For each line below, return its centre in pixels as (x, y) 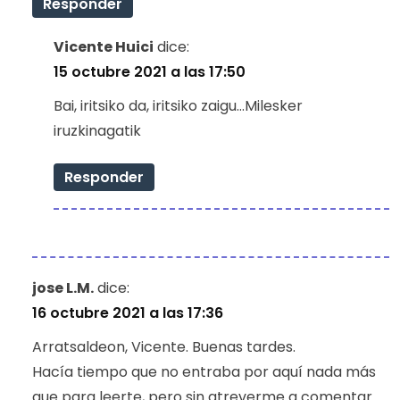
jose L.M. (63, 287)
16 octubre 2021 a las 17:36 (128, 312)
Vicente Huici (104, 46)
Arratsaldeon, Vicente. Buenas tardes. (164, 346)
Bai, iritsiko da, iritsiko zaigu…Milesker (178, 105)
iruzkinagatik (97, 130)
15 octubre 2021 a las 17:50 (150, 71)
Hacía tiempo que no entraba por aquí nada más (204, 371)
